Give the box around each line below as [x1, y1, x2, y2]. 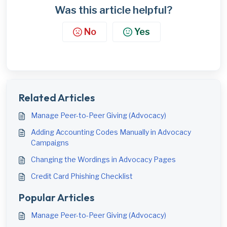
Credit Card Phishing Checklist [31, 172, 133, 180]
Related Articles [19, 91, 95, 104]
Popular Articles [19, 191, 94, 204]
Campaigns [31, 138, 69, 147]
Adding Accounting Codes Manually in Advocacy [31, 128, 191, 136]
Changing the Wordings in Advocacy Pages [31, 155, 176, 164]
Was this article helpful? [55, 4, 172, 16]
